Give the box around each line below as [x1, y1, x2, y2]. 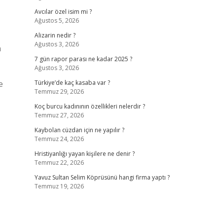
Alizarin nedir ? [34, 31, 75, 39]
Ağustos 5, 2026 [34, 16, 79, 25]
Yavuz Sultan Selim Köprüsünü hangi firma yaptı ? [34, 173, 170, 182]
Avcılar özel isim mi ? [34, 7, 92, 16]
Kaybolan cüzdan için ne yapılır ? [34, 126, 124, 134]
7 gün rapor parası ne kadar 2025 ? [34, 55, 132, 63]
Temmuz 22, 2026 [34, 158, 84, 167]
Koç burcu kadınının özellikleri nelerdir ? [34, 102, 145, 110]
